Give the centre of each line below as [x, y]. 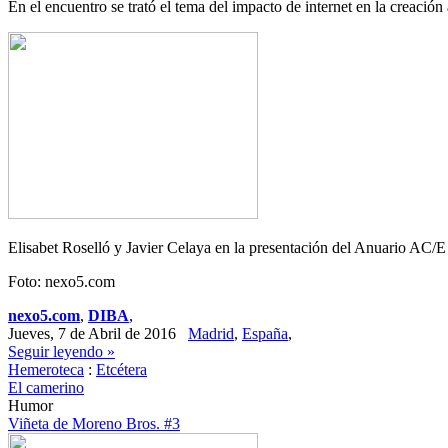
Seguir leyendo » [61, 351]
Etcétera [121, 369]
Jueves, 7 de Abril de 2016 [98, 333]
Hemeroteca [46, 369]
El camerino [46, 387]
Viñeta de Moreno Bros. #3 [94, 423]
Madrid [211, 333]
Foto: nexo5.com [61, 281]
